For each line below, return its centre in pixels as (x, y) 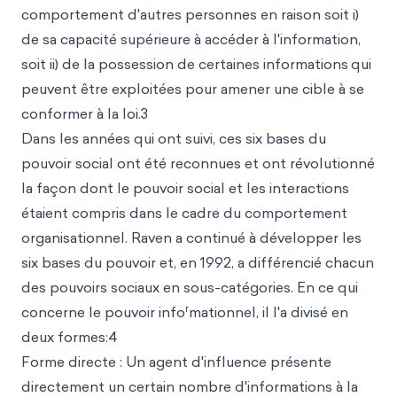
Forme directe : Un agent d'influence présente (176, 362)
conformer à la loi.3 (85, 113)
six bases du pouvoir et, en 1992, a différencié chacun (198, 262)
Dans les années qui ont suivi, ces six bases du (174, 138)
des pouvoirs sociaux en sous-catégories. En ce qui (190, 287)
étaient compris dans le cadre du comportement (184, 213)
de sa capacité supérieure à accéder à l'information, (191, 39)
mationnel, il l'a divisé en (269, 312)
